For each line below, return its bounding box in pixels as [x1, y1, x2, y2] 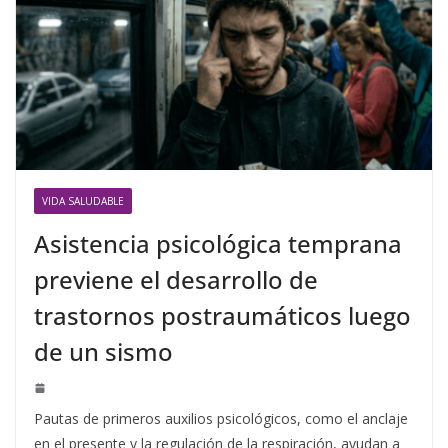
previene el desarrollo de [34, 263, 318, 297]
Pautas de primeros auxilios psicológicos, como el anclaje [34, 409, 408, 429]
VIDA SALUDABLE [42, 194, 124, 209]
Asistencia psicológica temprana [34, 227, 402, 261]
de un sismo [34, 335, 173, 369]
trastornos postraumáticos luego [34, 299, 411, 333]
